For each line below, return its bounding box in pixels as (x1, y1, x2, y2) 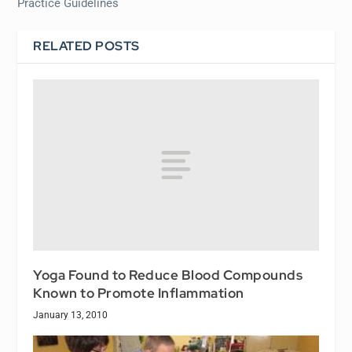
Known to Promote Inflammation (33, 284, 244, 302)
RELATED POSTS (33, 38, 140, 54)
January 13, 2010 (33, 309, 108, 321)
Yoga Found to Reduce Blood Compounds (33, 266, 303, 284)
